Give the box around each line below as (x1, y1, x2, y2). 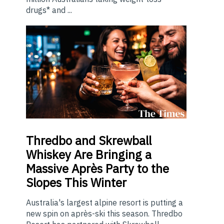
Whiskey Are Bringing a (26, 146, 151, 163)
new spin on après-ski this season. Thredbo (26, 208, 182, 219)
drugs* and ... (26, 5, 72, 15)
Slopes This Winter (26, 174, 126, 191)
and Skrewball (72, 132, 151, 149)
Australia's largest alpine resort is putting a (26, 197, 183, 208)
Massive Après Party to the (26, 160, 169, 177)
